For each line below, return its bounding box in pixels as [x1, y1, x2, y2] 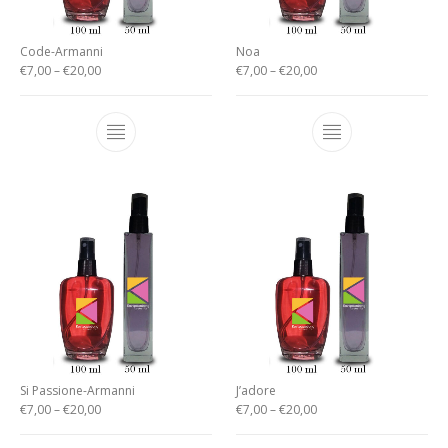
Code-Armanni [20, 42, 104, 60]
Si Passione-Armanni [20, 382, 136, 400]
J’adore [236, 382, 276, 400]
